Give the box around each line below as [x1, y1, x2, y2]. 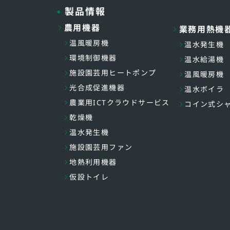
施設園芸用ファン [69, 142, 133, 152]
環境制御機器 [69, 53, 117, 63]
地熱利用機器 [69, 157, 117, 167]
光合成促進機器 [69, 83, 125, 92]
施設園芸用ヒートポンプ [69, 68, 157, 78]
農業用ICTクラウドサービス [69, 98, 170, 107]
